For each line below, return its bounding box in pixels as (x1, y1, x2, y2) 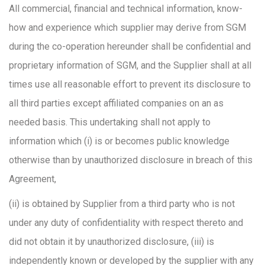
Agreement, (9, 173, 56, 185)
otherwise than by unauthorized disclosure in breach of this (9, 154, 253, 166)
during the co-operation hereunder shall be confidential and (9, 41, 251, 52)
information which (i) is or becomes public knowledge (9, 135, 230, 147)
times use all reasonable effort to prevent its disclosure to (9, 79, 251, 90)
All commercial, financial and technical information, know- (9, 3, 243, 14)
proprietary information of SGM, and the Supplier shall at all (9, 60, 251, 71)
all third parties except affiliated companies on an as (9, 98, 224, 109)
